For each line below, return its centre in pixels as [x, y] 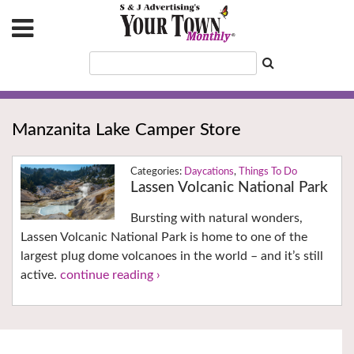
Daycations [209, 172]
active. [40, 275]
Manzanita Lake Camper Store [126, 130]
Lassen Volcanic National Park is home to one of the [164, 237]
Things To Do [267, 172]
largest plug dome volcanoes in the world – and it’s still [172, 256]
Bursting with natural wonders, [216, 218]
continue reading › [110, 275]
